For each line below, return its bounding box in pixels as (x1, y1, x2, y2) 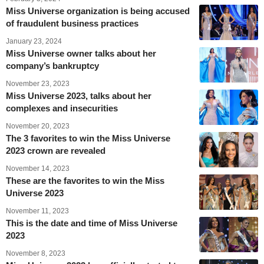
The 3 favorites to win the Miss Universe (6, 133, 170, 143)
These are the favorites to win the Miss (6, 175, 164, 186)
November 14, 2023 (6, 164, 70, 173)
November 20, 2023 (6, 121, 70, 130)
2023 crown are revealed (6, 145, 105, 156)
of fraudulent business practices (6, 18, 138, 28)
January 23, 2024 (6, 37, 62, 45)
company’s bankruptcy (6, 60, 99, 71)
